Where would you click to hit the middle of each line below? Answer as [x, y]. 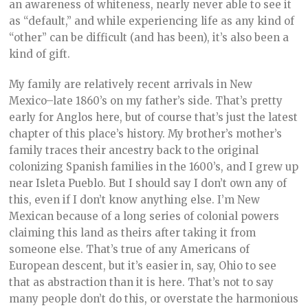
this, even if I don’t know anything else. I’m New [135, 200]
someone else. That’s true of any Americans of [130, 250]
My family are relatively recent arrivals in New [131, 85]
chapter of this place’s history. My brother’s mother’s [146, 134]
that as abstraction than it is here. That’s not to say [142, 283]
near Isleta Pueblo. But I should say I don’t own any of [148, 184]
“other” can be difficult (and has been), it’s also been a [149, 38]
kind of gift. [40, 54]
